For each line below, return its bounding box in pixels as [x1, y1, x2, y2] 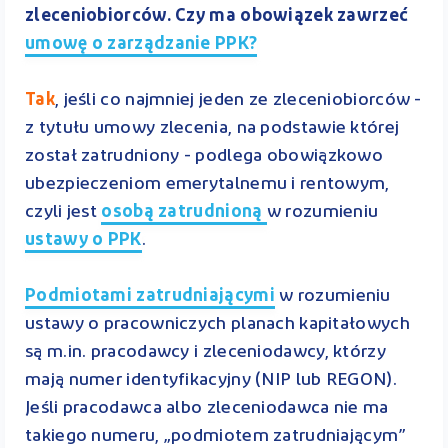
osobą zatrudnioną [101, 202, 267, 222]
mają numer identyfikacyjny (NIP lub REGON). [25, 370, 397, 390]
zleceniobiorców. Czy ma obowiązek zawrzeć [25, 6, 409, 26]
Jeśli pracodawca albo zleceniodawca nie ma [25, 398, 389, 418]
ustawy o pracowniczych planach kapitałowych [25, 314, 410, 334]
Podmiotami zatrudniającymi [25, 286, 275, 306]
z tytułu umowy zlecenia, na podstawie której [25, 118, 400, 138]
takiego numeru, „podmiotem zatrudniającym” [25, 426, 407, 446]
